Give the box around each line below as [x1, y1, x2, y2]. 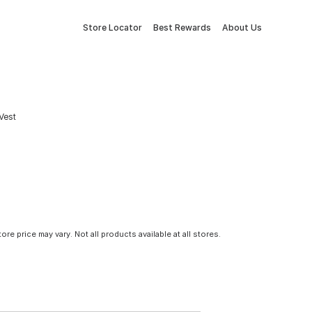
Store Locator [83, 22, 142, 33]
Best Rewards [153, 22, 211, 33]
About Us [222, 22, 262, 33]
